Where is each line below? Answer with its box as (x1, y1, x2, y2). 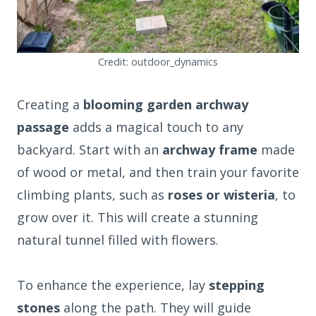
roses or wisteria (168, 186, 275, 203)
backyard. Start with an (17, 140, 162, 158)
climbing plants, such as (17, 186, 168, 203)
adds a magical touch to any (69, 118, 243, 135)
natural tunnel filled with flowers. (17, 231, 219, 248)
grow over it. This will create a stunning (17, 208, 258, 226)
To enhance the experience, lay (17, 276, 209, 293)
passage (17, 118, 69, 135)
